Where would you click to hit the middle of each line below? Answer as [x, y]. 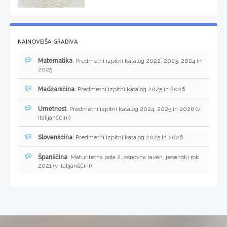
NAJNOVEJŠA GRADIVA [48, 42]
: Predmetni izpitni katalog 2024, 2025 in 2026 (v [133, 109]
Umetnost [52, 109]
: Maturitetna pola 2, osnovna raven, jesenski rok [133, 157]
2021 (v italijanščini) [65, 166]
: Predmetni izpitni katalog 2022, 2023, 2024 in [137, 61]
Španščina [53, 157]
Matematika [55, 61]
